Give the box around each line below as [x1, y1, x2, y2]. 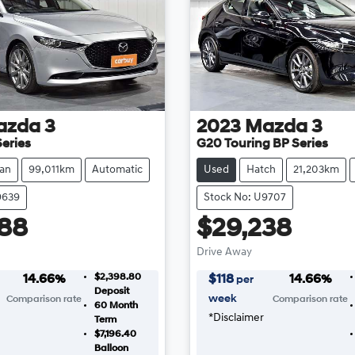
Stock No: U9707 [203, 191, 286, 204]
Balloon [94, 343, 128, 353]
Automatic [92, 163, 143, 176]
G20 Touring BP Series [196, 137, 328, 151]
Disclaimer [212, 311, 264, 324]
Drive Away [196, 246, 252, 258]
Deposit [94, 286, 129, 296]
